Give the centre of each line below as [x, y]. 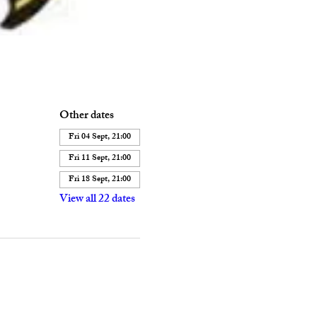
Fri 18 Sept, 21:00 [99, 180]
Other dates [86, 116]
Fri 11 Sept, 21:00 [99, 158]
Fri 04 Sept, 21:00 [99, 137]
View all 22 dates [97, 200]
